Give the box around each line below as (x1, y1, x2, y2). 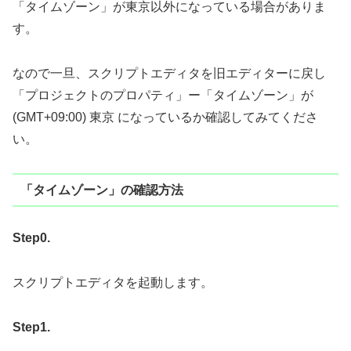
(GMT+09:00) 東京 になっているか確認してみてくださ (13, 110, 318, 125)
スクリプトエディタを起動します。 (13, 275, 213, 289)
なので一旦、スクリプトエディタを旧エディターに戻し (13, 67, 326, 81)
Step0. (13, 231, 50, 244)
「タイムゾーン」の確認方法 (20, 183, 183, 197)
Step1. (13, 320, 50, 334)
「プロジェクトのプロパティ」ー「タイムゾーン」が (13, 89, 313, 103)
